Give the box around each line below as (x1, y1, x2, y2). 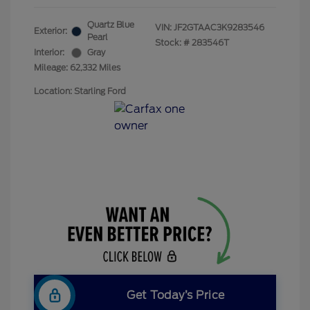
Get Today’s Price (127, 289, 225, 302)
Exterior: (34, 26, 67, 37)
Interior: (34, 47, 64, 58)
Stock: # (155, 37, 190, 48)
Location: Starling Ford (34, 86, 126, 97)
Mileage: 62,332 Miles (34, 62, 120, 73)
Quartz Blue (87, 19, 134, 30)
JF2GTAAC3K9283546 (174, 22, 264, 33)
